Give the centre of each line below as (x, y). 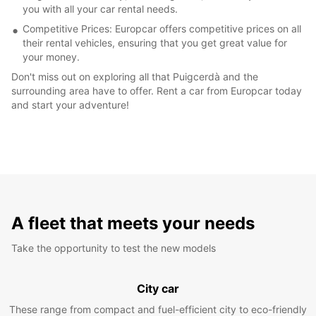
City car (158, 288)
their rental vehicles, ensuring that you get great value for (155, 42)
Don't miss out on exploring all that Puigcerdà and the (135, 76)
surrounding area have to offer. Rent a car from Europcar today (157, 90)
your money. (51, 56)
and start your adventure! (70, 104)
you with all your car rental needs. (100, 8)
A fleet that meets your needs (133, 223)
